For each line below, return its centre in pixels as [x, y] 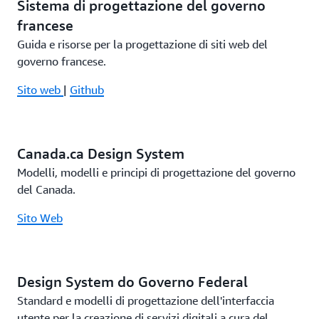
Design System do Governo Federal [132, 282]
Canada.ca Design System [101, 153]
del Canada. [46, 189]
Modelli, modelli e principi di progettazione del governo [156, 172]
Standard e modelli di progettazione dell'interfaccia [146, 300]
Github [87, 90]
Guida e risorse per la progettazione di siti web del [142, 44]
